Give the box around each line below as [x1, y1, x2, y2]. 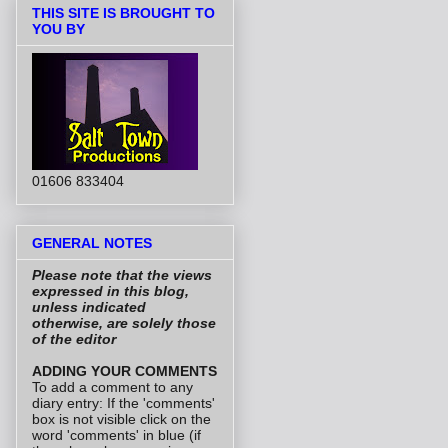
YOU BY [32, 21, 85, 38]
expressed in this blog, [32, 282, 189, 299]
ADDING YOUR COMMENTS [32, 362, 217, 379]
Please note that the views [32, 266, 212, 283]
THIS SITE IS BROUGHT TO [32, 5, 215, 22]
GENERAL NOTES [32, 234, 152, 251]
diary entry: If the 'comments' [32, 394, 215, 411]
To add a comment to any [32, 378, 193, 395]
